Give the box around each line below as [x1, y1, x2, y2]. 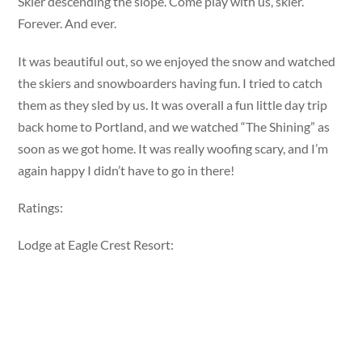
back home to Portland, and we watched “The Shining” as [18, 118, 330, 134]
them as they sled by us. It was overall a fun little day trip [18, 96, 328, 112]
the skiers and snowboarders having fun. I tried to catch [18, 74, 323, 90]
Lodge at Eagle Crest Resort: [18, 236, 175, 252]
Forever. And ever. [18, 15, 117, 32]
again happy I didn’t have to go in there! [18, 162, 235, 178]
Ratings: [18, 199, 66, 215]
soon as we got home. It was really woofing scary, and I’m [18, 140, 329, 156]
